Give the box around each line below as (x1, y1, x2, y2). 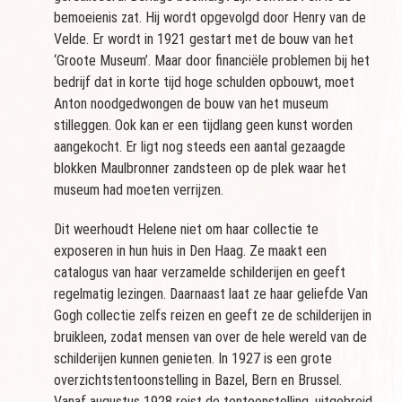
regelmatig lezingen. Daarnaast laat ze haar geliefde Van (54, 284, 368, 302)
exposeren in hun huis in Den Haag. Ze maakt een (54, 241, 327, 259)
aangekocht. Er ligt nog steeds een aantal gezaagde (54, 137, 345, 155)
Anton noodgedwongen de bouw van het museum (54, 94, 328, 112)
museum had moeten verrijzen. (54, 180, 227, 198)
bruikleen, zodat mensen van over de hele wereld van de (54, 328, 367, 345)
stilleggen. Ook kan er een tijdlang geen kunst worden (54, 116, 353, 134)
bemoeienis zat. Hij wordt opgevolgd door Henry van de (54, 8, 366, 26)
